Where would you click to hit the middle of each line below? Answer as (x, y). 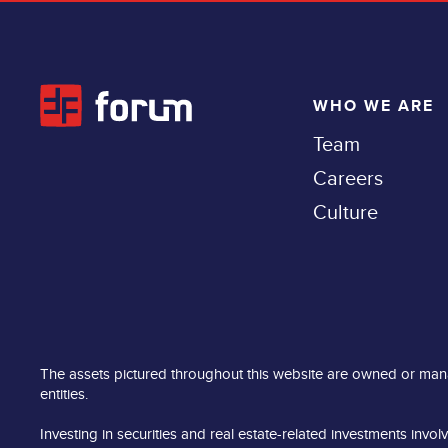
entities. (64, 393)
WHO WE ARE (373, 105)
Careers (348, 177)
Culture (345, 211)
